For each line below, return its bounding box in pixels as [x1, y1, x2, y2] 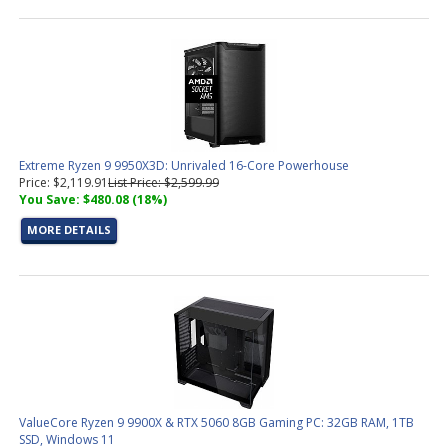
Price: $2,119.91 [19, 174, 108, 191]
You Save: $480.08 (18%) [19, 191, 167, 208]
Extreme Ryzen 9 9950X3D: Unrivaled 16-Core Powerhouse [19, 157, 349, 174]
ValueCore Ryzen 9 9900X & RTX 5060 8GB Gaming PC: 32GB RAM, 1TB [19, 414, 414, 431]
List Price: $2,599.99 [108, 174, 219, 191]
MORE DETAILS [27, 222, 111, 237]
